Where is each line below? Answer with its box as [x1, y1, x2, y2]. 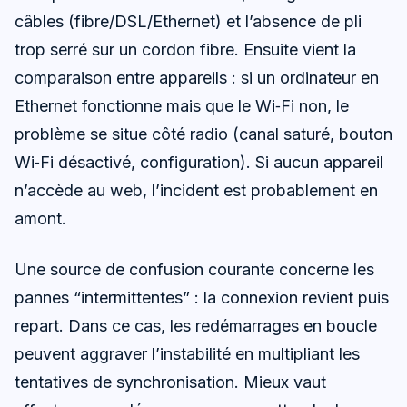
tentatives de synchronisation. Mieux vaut [15, 372, 326, 392]
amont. [15, 208, 66, 228]
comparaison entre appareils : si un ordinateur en [15, 67, 379, 87]
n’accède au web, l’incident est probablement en [15, 180, 378, 200]
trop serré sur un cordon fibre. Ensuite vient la [15, 39, 356, 59]
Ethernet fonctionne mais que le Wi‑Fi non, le [15, 95, 349, 115]
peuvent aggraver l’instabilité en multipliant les [15, 343, 360, 363]
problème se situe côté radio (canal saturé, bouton [15, 124, 392, 144]
